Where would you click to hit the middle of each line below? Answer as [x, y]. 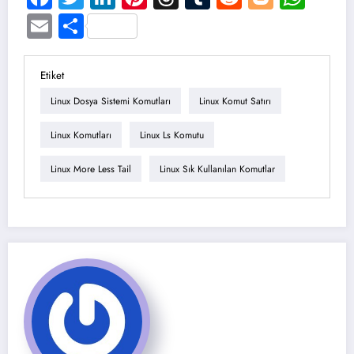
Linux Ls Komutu [172, 135]
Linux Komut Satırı [235, 101]
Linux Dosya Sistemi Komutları [111, 101]
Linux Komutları [81, 135]
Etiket [52, 76]
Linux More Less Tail [91, 169]
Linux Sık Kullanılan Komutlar [217, 169]
